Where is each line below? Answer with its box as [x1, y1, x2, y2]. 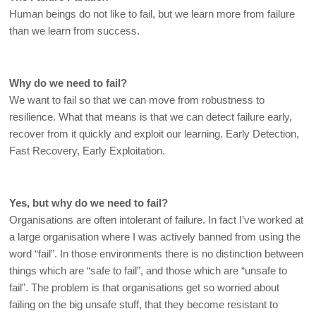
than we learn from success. [9, 25, 143, 37]
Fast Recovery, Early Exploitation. [9, 145, 169, 157]
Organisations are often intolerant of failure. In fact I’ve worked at [9, 214, 304, 226]
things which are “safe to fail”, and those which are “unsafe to [9, 265, 288, 276]
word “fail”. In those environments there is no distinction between [9, 248, 304, 260]
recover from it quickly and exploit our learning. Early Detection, [9, 128, 300, 140]
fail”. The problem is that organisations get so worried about [9, 281, 280, 293]
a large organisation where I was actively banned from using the [9, 231, 301, 243]
